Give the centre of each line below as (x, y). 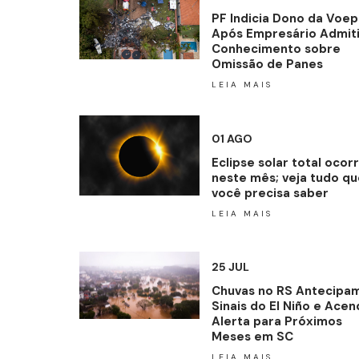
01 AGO (232, 138)
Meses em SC (252, 337)
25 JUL (230, 267)
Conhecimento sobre (276, 49)
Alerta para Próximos (276, 321)
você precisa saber (270, 193)
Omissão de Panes (267, 64)
